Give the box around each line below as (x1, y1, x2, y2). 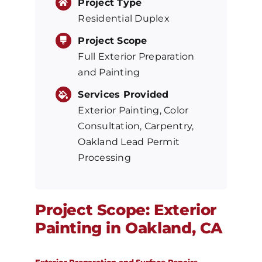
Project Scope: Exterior (35, 200, 217, 219)
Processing (78, 151, 131, 163)
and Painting (78, 66, 140, 78)
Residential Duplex (78, 12, 170, 24)
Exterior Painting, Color (78, 104, 189, 116)
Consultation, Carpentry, (78, 120, 194, 132)
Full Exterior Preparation (78, 50, 195, 62)
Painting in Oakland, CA (35, 218, 222, 237)
